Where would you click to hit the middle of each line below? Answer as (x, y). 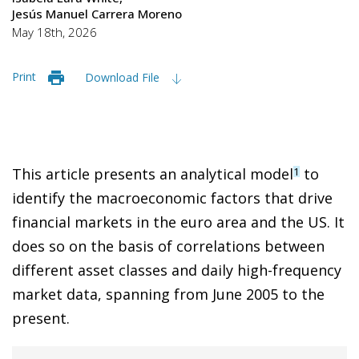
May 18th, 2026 (54, 32)
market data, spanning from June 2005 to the (168, 294)
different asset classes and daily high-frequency (177, 270)
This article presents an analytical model (153, 173)
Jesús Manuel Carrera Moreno (97, 13)
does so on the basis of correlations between (168, 246)
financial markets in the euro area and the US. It (178, 222)
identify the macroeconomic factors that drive (172, 198)
